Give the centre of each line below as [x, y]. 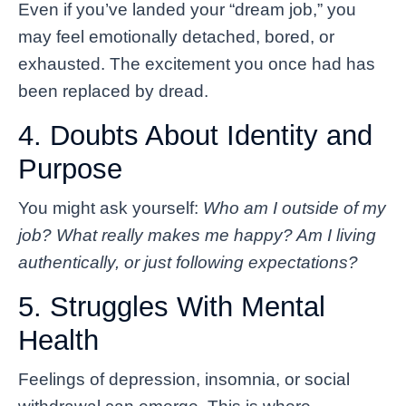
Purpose [70, 169]
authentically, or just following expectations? [188, 262]
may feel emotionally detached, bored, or [176, 36]
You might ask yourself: [111, 208]
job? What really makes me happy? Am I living [197, 235]
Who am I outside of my [295, 208]
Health [58, 340]
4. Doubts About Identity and [195, 135]
